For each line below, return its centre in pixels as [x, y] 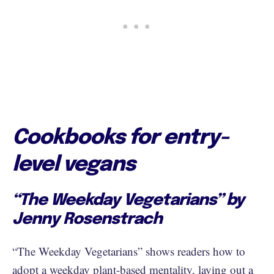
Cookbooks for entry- [120, 138]
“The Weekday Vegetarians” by [128, 200]
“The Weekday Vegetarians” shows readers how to [129, 251]
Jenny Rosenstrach [89, 219]
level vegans [74, 165]
